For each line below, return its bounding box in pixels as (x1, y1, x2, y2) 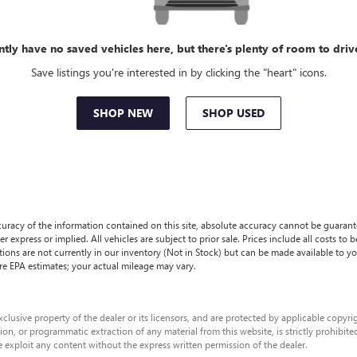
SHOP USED (202, 105, 265, 120)
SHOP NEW (92, 105, 153, 120)
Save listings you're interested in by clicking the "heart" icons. (30, 65, 327, 80)
